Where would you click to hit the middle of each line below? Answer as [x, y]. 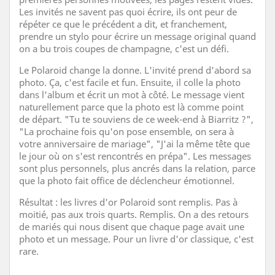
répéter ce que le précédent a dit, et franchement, [123, 24]
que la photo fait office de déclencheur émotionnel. [127, 180]
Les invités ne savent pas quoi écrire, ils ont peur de [128, 11]
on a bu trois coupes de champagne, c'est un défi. [124, 48]
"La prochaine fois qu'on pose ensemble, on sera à [126, 131]
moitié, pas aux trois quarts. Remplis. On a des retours [134, 214]
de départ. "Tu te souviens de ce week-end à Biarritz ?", [136, 119]
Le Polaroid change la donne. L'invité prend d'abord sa [135, 70]
